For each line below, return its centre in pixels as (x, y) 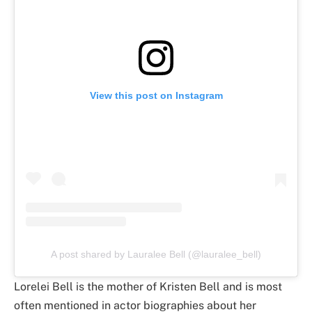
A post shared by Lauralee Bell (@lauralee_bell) (156, 255)
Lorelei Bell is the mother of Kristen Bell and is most (148, 287)
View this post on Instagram (156, 96)
